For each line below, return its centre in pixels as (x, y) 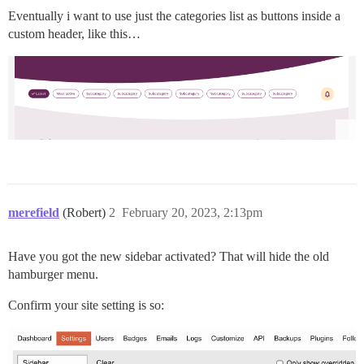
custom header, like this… (74, 34)
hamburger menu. (53, 275)
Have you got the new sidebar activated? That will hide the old (169, 257)
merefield (34, 213)
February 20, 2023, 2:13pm (192, 213)
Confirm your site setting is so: (86, 305)
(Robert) (86, 213)
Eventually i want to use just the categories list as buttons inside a (174, 16)
